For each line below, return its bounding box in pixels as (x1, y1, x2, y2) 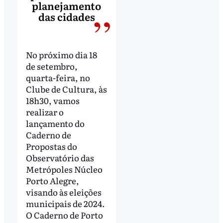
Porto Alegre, (25, 174, 79, 187)
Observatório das (25, 151, 94, 164)
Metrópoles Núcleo (25, 163, 103, 176)
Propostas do (25, 140, 77, 153)
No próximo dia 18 (25, 48, 97, 61)
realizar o (25, 106, 64, 118)
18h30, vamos (25, 94, 80, 107)
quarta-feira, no (25, 71, 90, 84)
